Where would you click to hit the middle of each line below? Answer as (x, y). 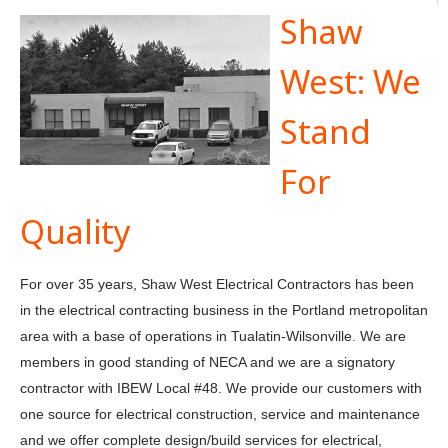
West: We (350, 81)
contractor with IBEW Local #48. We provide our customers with (221, 387)
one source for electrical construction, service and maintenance (220, 413)
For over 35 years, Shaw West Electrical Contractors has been (217, 283)
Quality (75, 231)
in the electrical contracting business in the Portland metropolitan (224, 309)
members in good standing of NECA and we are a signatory (207, 361)
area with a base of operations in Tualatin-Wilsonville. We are (213, 335)
